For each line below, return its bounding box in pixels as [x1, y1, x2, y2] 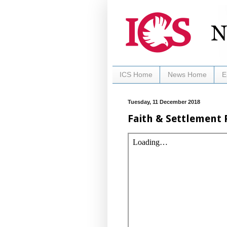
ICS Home [120, 70, 153, 79]
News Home [168, 70, 207, 79]
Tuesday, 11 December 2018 [128, 98, 200, 105]
